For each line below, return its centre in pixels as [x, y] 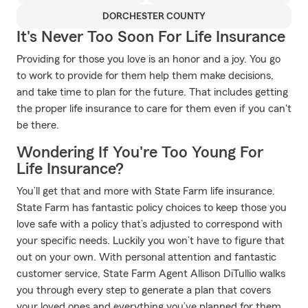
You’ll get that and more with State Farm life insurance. [146, 191]
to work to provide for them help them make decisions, [145, 76]
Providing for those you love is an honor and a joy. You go [148, 59]
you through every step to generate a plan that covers [144, 290]
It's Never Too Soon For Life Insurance [151, 37]
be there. [38, 125]
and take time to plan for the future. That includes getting [152, 92]
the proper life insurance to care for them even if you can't [154, 109]
